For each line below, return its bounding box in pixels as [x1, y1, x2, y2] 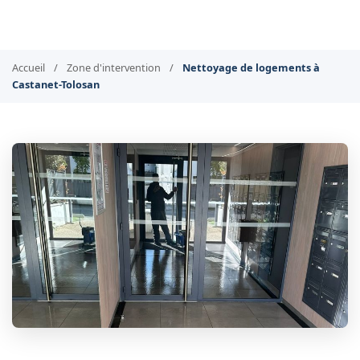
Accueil [12, 60, 45, 75]
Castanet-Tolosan [12, 77, 100, 92]
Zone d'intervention [67, 60, 161, 75]
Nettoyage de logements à [182, 60, 320, 75]
